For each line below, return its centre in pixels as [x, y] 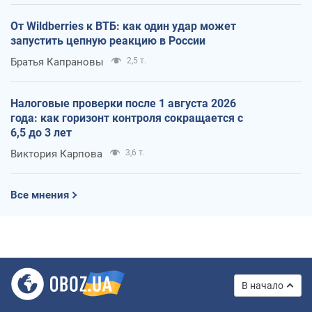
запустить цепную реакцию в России [108, 40]
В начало [263, 285]
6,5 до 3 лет [41, 132]
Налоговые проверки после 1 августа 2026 [123, 103]
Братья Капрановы [57, 62]
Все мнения [40, 195]
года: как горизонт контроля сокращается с [127, 118]
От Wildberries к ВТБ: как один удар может [123, 26]
